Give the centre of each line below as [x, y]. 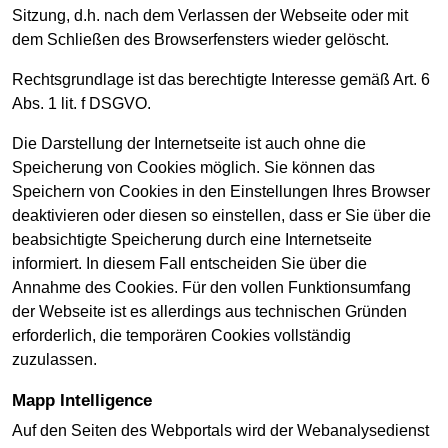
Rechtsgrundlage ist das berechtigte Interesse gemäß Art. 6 [221, 80]
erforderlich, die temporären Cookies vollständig [181, 336]
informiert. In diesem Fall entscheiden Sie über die [189, 264]
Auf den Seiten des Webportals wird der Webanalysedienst [220, 430]
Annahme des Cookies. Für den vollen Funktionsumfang [211, 288]
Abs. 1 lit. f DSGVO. [81, 104]
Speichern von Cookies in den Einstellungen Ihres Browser [221, 192]
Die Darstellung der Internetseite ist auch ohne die [189, 144]
